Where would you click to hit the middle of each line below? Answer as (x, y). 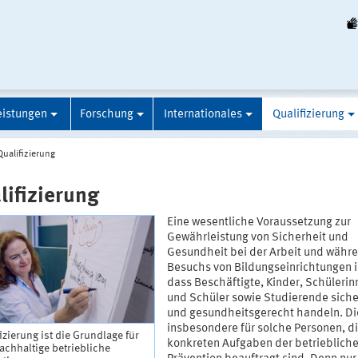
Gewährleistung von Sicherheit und (257, 238)
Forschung (107, 114)
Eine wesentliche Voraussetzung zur (259, 223)
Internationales (203, 114)
